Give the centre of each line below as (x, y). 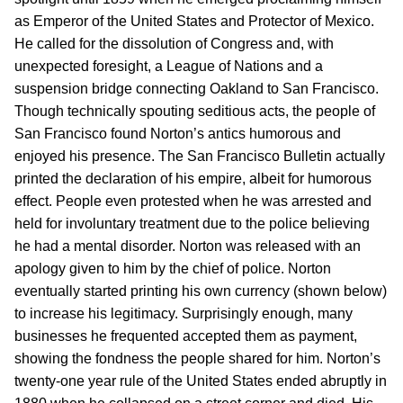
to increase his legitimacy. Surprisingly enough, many (184, 313)
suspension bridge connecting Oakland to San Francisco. (197, 89)
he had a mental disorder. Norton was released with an (188, 246)
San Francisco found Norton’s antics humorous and (178, 134)
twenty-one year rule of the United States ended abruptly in (201, 381)
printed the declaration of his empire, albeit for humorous (193, 179)
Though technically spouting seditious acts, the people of (195, 111)
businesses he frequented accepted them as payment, (186, 336)
